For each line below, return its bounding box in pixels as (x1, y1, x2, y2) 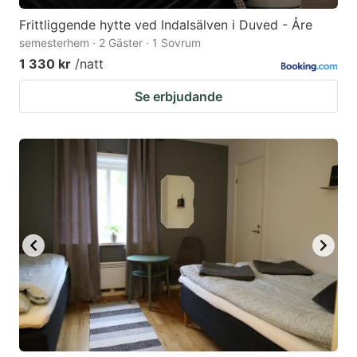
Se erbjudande (135, 88, 222, 105)
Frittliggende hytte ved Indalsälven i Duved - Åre (19, 17, 312, 33)
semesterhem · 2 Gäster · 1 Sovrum (19, 36, 201, 50)
